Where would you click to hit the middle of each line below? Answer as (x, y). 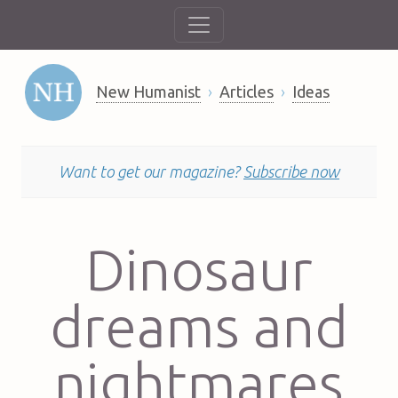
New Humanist (148, 92)
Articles (246, 92)
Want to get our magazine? (151, 171)
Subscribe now (291, 171)
